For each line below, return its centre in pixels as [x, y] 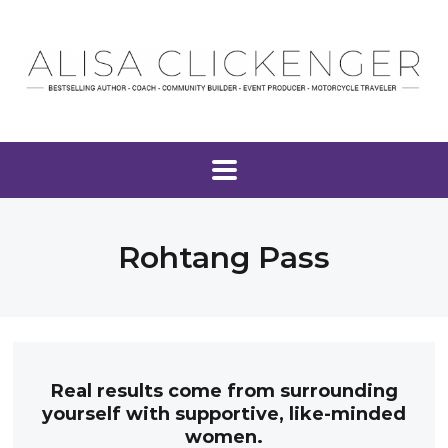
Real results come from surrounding [224, 390]
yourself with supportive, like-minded [224, 413]
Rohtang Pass [224, 258]
